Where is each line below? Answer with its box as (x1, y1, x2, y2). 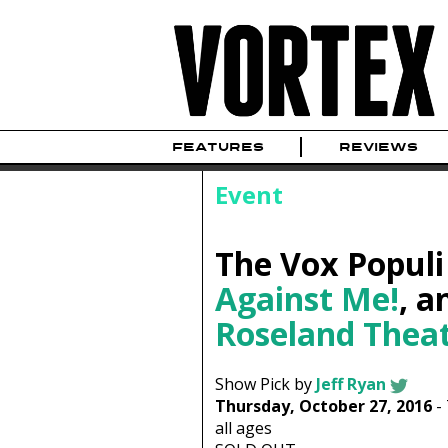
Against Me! (214, 276, 399, 320)
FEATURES (172, 139, 264, 156)
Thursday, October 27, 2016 (214, 395, 432, 418)
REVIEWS (338, 139, 418, 156)
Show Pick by (214, 373, 316, 396)
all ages (214, 417, 272, 440)
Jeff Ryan (315, 373, 386, 396)
